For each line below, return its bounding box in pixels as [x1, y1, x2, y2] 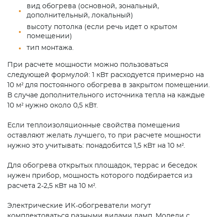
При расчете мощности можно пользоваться [7, 62, 168, 69]
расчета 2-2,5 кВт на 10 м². [7, 183, 96, 190]
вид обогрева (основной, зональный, [27, 3, 159, 10]
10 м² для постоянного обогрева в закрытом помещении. [7, 82, 210, 89]
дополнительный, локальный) [27, 12, 133, 19]
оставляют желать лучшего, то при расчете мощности [7, 132, 201, 139]
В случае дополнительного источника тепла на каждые [7, 92, 205, 99]
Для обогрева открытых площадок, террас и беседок [7, 162, 197, 170]
